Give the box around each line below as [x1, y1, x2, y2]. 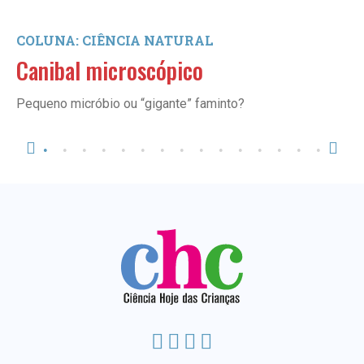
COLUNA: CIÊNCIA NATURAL [16, 32, 214, 49]
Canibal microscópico [16, 54, 203, 87]
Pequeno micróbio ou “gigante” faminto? [16, 96, 245, 111]
